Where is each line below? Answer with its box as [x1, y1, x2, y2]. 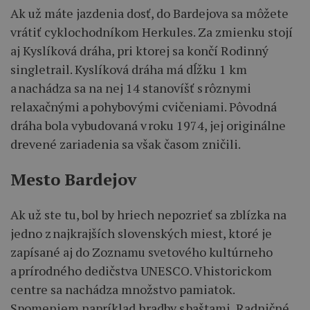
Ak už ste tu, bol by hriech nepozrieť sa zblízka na [10, 206, 286, 223]
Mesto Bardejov [10, 167, 136, 190]
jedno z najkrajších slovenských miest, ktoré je [10, 224, 272, 241]
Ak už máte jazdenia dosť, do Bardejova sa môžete [10, 4, 289, 21]
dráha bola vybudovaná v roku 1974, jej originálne [10, 116, 286, 134]
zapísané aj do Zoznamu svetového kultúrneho [10, 243, 273, 260]
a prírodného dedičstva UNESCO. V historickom [10, 262, 272, 279]
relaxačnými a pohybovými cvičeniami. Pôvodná [10, 98, 277, 115]
